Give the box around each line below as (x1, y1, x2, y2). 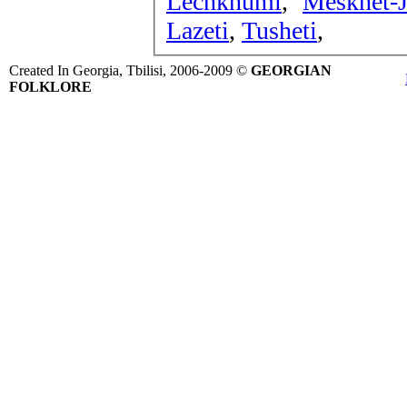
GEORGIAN (251, 63, 332, 78)
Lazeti (166, 15, 229, 45)
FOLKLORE (9, 79, 92, 94)
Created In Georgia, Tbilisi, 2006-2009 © (9, 63, 251, 78)
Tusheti (242, 15, 317, 45)
